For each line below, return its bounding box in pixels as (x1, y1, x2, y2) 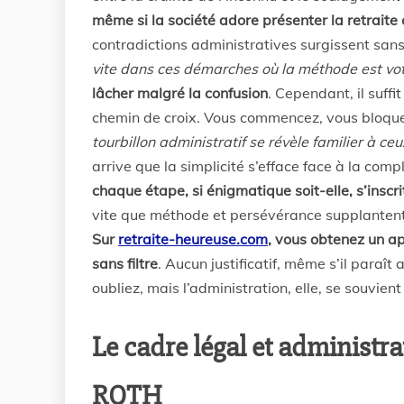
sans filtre (92, 254, 158, 272)
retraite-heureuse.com (118, 230, 268, 248)
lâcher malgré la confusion (92, 84, 268, 102)
